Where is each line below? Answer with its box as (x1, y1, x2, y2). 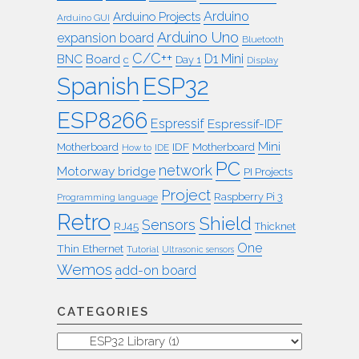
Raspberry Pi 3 (214, 190, 283, 203)
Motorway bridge (57, 163, 155, 179)
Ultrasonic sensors (162, 244, 234, 254)
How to (122, 141, 151, 153)
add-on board (115, 262, 196, 278)
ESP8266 (57, 107, 147, 133)
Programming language (57, 191, 158, 203)
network (159, 161, 212, 179)
